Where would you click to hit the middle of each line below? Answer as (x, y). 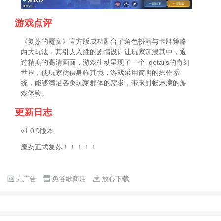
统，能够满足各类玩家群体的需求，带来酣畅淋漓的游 (104, 83)
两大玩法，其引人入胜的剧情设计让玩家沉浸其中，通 (104, 52)
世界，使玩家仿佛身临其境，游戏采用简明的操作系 (100, 73)
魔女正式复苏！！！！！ (59, 147)
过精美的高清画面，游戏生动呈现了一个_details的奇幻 (106, 62)
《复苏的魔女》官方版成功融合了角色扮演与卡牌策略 (104, 42)
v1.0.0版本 (37, 130)
